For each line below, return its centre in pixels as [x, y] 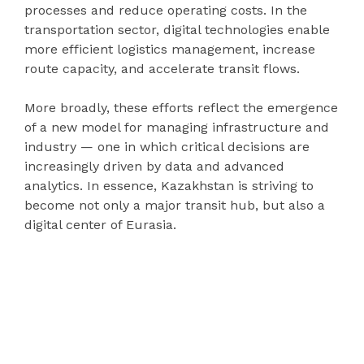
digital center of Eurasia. [100, 224]
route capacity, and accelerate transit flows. [162, 68]
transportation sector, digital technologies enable [177, 29]
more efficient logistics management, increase [170, 49]
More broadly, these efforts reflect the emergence [181, 107]
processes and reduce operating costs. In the [166, 10]
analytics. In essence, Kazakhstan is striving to [169, 185]
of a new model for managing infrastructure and [177, 127]
